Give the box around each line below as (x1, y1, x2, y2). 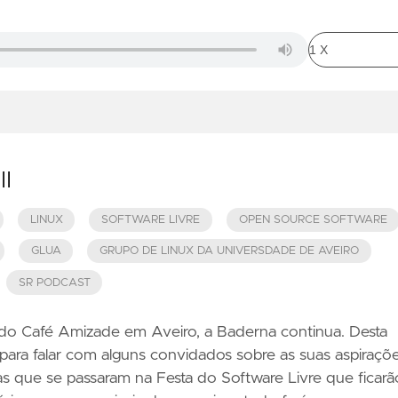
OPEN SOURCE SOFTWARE (238, 213, 387, 226)
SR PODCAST (18, 276, 91, 289)
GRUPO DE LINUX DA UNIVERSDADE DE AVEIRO (99, 245, 360, 258)
